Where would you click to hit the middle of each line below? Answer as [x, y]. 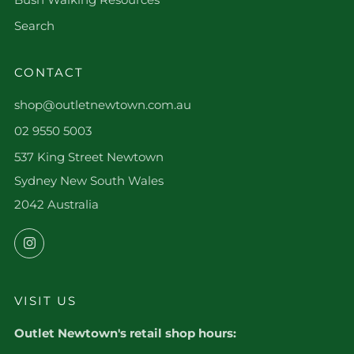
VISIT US [45, 301]
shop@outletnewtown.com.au [103, 105]
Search [34, 26]
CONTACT [49, 72]
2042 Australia [56, 204]
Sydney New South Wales [89, 181]
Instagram [73, 240]
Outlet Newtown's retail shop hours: [125, 333]
